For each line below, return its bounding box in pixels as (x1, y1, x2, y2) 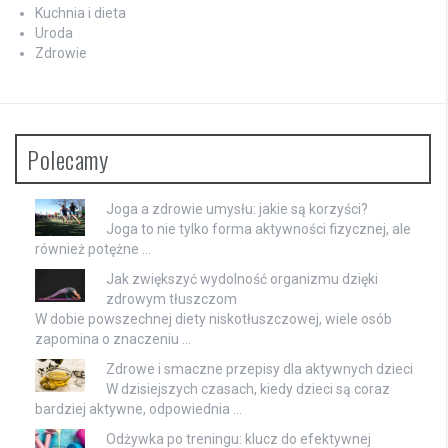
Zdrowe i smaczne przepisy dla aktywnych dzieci (106, 360, 413, 377)
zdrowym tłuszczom (106, 290, 237, 307)
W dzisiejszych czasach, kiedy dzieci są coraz (106, 380, 390, 397)
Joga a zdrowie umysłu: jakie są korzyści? (106, 200, 368, 217)
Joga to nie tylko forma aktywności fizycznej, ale (106, 220, 411, 237)
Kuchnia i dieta (35, 4, 126, 21)
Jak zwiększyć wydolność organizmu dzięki (106, 270, 378, 287)
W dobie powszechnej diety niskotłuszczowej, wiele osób (35, 310, 392, 327)
